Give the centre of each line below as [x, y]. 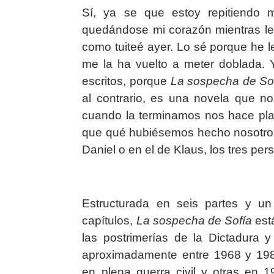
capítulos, [109, 220]
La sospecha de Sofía [194, 220]
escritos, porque [126, 81]
